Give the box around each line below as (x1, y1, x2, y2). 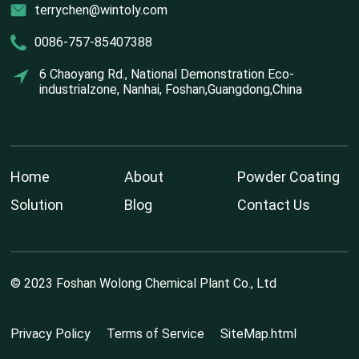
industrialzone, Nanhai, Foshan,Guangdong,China (39, 82, 303, 98)
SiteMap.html (220, 326, 297, 342)
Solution (10, 196, 64, 214)
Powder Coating (236, 168, 340, 186)
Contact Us (236, 196, 310, 214)
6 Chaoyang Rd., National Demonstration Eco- (39, 67, 295, 83)
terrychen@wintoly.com (34, 2, 168, 18)
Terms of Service (107, 326, 205, 342)
